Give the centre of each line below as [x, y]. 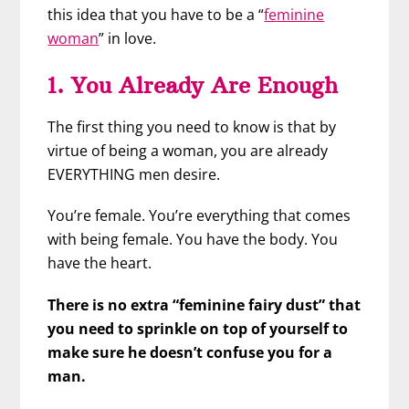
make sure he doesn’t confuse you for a [190, 352]
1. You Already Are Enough [193, 85]
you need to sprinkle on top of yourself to [198, 328]
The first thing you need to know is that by [192, 127]
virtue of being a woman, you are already [188, 151]
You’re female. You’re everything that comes [199, 216]
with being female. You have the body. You [193, 240]
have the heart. [100, 263]
